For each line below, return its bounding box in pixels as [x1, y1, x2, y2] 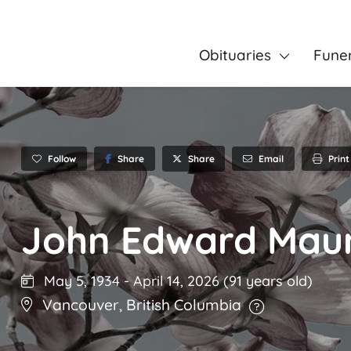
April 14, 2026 [133, 272, 223, 291]
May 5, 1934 [40, 272, 120, 291]
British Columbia [126, 295, 241, 315]
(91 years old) [223, 272, 313, 291]
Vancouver [42, 295, 119, 315]
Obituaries [198, 45, 271, 64]
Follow [48, 152, 76, 165]
